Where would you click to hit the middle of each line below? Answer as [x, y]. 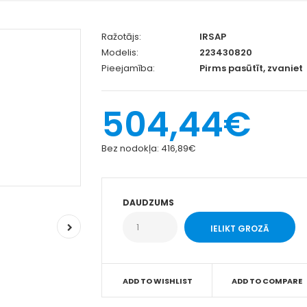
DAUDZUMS [149, 203]
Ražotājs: [122, 37]
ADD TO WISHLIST [158, 281]
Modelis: [120, 53]
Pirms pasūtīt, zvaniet [250, 69]
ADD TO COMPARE [267, 281]
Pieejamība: [128, 69]
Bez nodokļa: [132, 149]
